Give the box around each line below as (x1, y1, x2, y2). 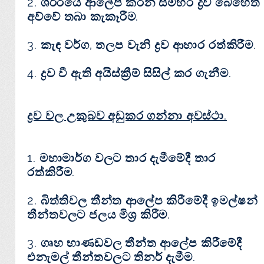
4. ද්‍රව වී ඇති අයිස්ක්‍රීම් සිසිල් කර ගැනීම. (27, 66, 232, 81)
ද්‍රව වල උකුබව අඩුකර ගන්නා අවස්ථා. (27, 108, 227, 123)
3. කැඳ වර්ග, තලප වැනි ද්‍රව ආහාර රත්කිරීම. (27, 38, 256, 52)
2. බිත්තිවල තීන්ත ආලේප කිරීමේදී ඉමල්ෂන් (27, 193, 258, 208)
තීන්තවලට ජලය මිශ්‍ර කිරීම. (27, 207, 171, 222)
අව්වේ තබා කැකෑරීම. (27, 9, 139, 24)
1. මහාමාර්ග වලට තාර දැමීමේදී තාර (27, 151, 216, 166)
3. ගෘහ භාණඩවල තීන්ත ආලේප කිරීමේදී (27, 236, 243, 250)
